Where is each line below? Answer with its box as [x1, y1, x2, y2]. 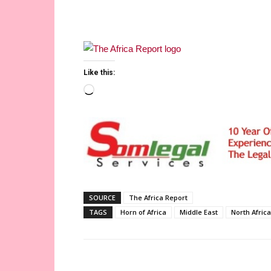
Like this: [83, 68, 115, 77]
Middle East [180, 207, 218, 217]
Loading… [94, 87, 134, 97]
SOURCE [89, 193, 116, 203]
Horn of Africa [120, 207, 166, 217]
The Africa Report [129, 193, 188, 203]
